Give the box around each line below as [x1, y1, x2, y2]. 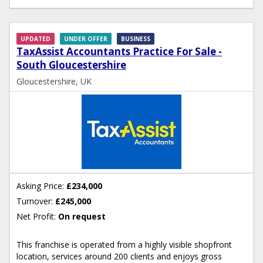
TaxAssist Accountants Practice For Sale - [16, 44, 222, 58]
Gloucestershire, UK [16, 75, 92, 87]
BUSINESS [121, 34, 151, 43]
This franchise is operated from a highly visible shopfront [16, 239, 232, 251]
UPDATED [21, 34, 51, 43]
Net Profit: [16, 210, 56, 222]
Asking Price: [16, 180, 65, 191]
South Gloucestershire [16, 58, 127, 72]
